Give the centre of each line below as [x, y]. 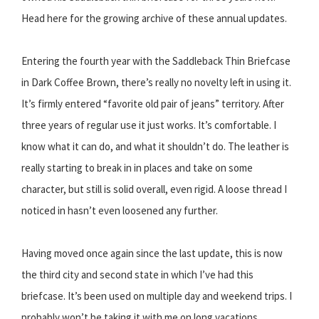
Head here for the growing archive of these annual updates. [154, 19]
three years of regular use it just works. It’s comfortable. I [149, 125]
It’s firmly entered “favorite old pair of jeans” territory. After [153, 104]
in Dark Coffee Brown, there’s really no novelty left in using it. [156, 83]
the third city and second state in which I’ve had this [137, 275]
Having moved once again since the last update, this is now [152, 253]
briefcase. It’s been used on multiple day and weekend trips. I [157, 296]
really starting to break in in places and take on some [137, 168]
